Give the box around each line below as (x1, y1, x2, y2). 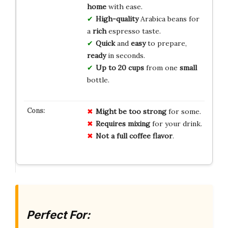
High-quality (95, 14, 138, 24)
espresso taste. (106, 26, 161, 36)
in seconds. (105, 51, 145, 61)
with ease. (106, 2, 142, 12)
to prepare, (145, 39, 187, 48)
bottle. (87, 75, 109, 85)
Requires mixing (95, 119, 150, 129)
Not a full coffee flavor (95, 131, 173, 141)
